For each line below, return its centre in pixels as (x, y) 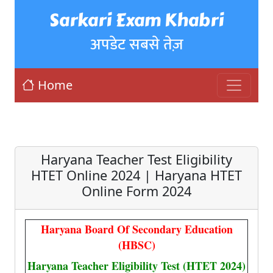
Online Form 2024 (136, 191)
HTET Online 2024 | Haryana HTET (136, 175)
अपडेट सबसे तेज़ (136, 44)
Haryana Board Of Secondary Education (136, 229)
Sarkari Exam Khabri (136, 20)
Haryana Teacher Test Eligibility (136, 159)
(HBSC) (136, 245)
